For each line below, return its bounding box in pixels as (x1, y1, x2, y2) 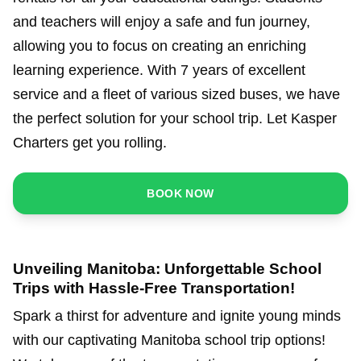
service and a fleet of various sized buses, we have (13, 86, 340, 103)
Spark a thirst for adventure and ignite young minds (13, 308, 341, 325)
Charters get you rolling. (13, 135, 167, 151)
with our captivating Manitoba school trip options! (13, 332, 326, 349)
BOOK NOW (147, 187, 214, 201)
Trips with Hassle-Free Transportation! (13, 280, 295, 297)
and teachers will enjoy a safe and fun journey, (13, 14, 310, 31)
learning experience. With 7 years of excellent (13, 62, 305, 79)
